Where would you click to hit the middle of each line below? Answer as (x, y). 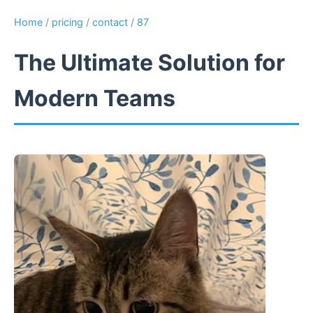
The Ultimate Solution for (150, 63)
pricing (67, 22)
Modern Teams (95, 99)
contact (110, 22)
